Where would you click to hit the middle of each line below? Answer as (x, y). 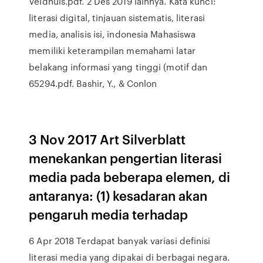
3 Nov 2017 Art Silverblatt (107, 139)
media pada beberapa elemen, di (130, 176)
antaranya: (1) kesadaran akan (118, 195)
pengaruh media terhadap (110, 214)
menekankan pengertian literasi (126, 158)
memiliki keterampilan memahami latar (112, 50)
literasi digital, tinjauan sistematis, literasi (117, 18)
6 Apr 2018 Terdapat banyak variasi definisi (120, 241)
